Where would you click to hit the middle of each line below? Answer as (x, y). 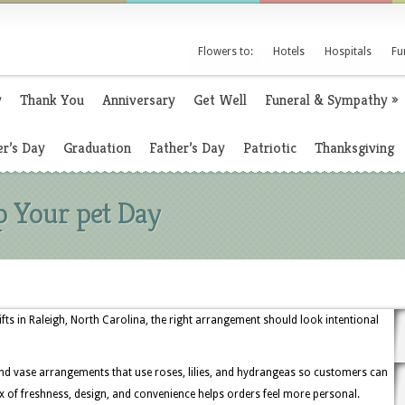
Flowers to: (226, 52)
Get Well (220, 100)
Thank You (52, 100)
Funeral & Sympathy (326, 100)
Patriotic (270, 148)
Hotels (289, 52)
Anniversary (139, 100)
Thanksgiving (354, 148)
